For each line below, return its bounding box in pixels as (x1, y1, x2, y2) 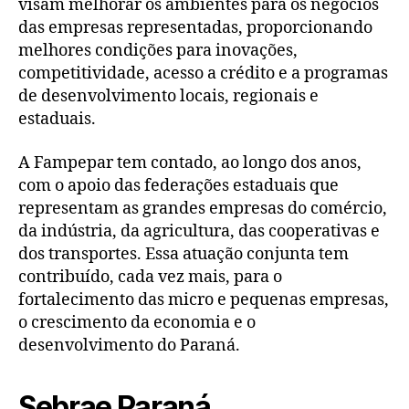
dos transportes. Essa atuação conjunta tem (18, 243, 349, 265)
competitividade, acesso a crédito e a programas (18, 63, 388, 85)
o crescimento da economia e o (18, 311, 256, 333)
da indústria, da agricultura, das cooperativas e (18, 220, 380, 242)
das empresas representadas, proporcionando (18, 17, 372, 39)
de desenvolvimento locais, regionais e (18, 86, 319, 108)
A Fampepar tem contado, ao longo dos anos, (18, 152, 362, 173)
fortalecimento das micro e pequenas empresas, (18, 288, 389, 310)
